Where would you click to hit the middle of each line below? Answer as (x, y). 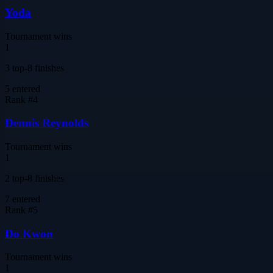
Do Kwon (29, 233)
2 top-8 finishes (34, 178)
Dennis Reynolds (47, 123)
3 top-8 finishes (34, 68)
